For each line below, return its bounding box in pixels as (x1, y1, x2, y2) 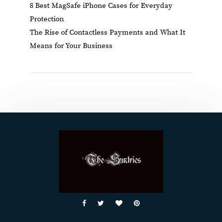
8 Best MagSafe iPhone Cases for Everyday (29, 1, 172, 11)
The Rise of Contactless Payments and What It (29, 28, 185, 38)
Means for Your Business (29, 41, 112, 51)
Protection (29, 14, 64, 24)
